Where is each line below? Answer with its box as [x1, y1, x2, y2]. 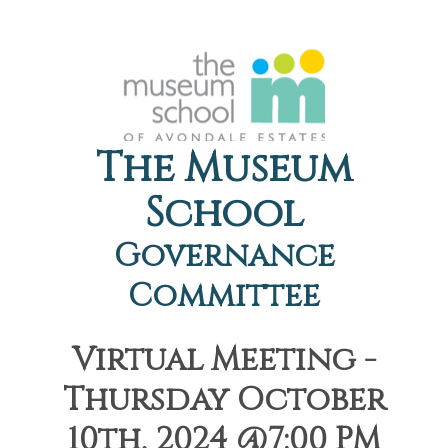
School [144, 187, 304, 241]
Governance [113, 235, 335, 278]
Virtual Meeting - [72, 339, 376, 382]
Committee [128, 275, 320, 318]
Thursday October [62, 379, 386, 422]
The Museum [96, 142, 352, 196]
